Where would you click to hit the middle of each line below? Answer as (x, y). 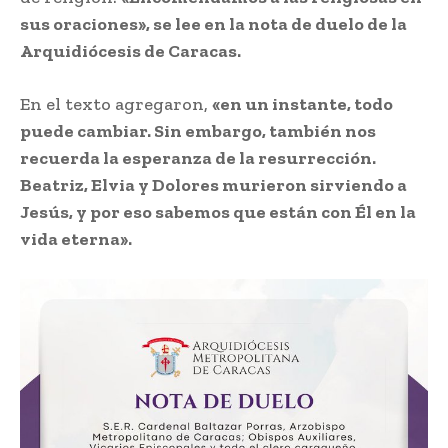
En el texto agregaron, (116, 103)
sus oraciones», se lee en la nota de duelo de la (213, 23)
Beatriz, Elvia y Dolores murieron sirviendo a (213, 184)
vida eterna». (76, 238)
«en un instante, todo (302, 103)
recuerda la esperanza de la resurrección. (198, 157)
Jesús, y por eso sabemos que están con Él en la (218, 211)
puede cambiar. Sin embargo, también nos (198, 130)
